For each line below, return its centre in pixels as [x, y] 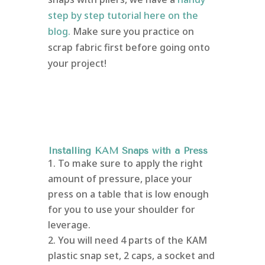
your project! [77, 64]
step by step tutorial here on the [123, 16]
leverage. [69, 225]
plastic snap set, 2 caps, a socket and [131, 256]
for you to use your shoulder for [121, 210]
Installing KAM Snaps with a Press [127, 151]
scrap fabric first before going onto [129, 48]
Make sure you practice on [133, 32]
